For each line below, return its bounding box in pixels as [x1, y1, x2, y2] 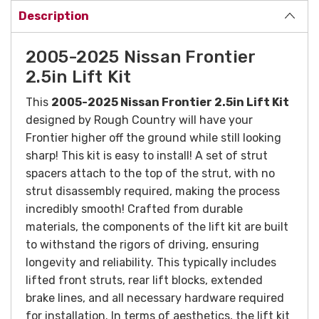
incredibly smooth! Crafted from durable [26, 202, 243, 216]
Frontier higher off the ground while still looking [26, 130, 281, 145]
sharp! [26, 148, 61, 162]
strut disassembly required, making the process [26, 184, 280, 198]
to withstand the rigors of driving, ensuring [26, 237, 259, 251]
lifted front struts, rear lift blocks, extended [26, 273, 263, 287]
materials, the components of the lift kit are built [26, 219, 288, 234]
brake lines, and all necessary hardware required [26, 291, 284, 305]
